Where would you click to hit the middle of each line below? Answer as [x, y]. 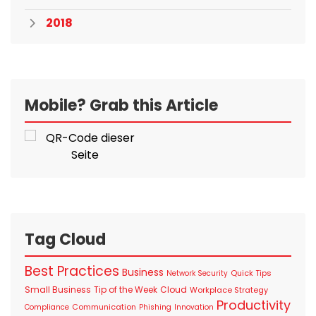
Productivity [254, 305]
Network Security [197, 273]
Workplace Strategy [229, 290]
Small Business [58, 289]
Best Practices [72, 271]
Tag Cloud [65, 239]
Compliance [47, 307]
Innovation [194, 307]
